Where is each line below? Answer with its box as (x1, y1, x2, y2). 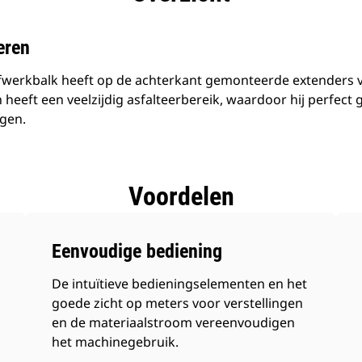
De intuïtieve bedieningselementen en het (52, 275, 308, 293)
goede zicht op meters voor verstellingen (52, 294, 304, 312)
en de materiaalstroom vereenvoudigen (52, 314, 296, 331)
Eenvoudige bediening (52, 240, 223, 263)
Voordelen (128, 181, 234, 212)
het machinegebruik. (52, 333, 179, 351)
